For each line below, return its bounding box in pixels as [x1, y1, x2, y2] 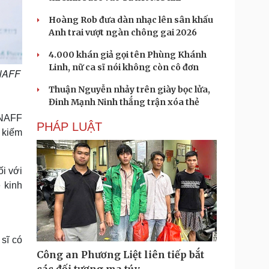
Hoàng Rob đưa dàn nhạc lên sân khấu [49, 14, 213, 25]
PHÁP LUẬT [37, 120, 102, 133]
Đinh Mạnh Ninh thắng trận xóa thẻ [49, 97, 199, 107]
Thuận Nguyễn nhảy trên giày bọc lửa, [49, 84, 210, 95]
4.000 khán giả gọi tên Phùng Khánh [49, 49, 207, 60]
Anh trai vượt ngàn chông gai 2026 [49, 27, 197, 38]
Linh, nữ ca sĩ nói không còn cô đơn [49, 62, 199, 73]
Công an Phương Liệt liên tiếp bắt [37, 249, 204, 261]
